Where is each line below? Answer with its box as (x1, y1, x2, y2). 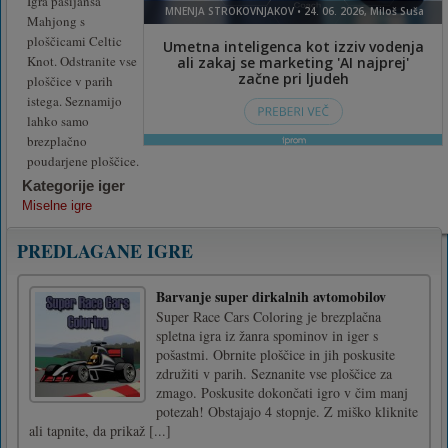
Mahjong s (27, 11, 85, 30)
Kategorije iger (22, 176, 125, 194)
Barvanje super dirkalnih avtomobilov (156, 285, 386, 307)
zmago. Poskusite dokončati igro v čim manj (156, 382, 408, 402)
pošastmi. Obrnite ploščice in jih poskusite (156, 344, 395, 364)
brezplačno (27, 131, 87, 150)
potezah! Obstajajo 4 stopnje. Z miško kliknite (156, 401, 418, 421)
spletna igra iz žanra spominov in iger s (156, 325, 378, 345)
